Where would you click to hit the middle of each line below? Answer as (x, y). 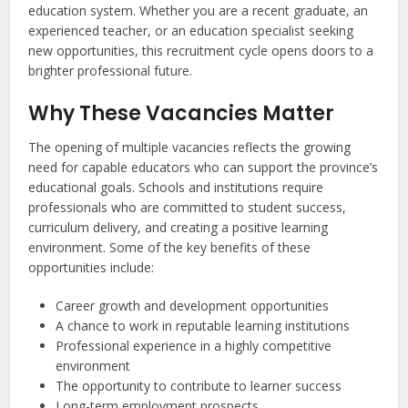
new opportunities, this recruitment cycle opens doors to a (201, 51)
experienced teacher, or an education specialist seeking (191, 31)
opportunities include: (92, 268)
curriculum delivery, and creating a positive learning (178, 228)
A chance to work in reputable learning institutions (203, 326)
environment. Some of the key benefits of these (170, 248)
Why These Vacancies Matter (182, 114)
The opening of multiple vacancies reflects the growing (190, 148)
